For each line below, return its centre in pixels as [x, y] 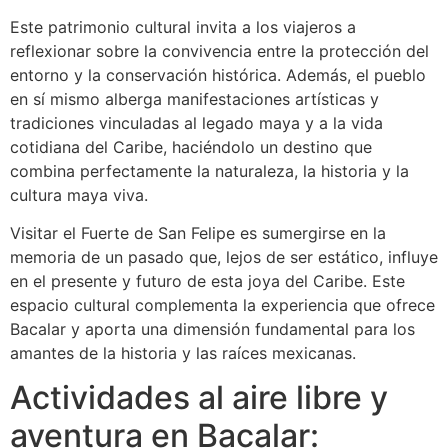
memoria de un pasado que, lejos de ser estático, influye [224, 257]
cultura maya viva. [79, 194]
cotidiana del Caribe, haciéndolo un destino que [191, 146]
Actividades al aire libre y [199, 398]
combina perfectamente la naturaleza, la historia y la [209, 170]
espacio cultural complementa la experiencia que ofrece [222, 305]
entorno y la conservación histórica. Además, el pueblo [218, 74]
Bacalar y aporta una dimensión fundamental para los [212, 329]
